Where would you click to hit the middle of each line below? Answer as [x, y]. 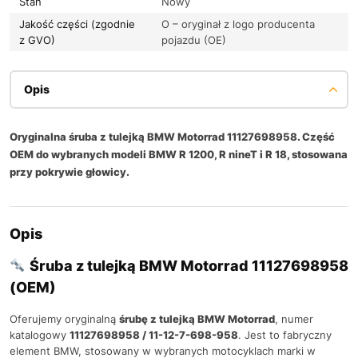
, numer [294, 318]
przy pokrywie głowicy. [70, 171]
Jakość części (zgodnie [77, 24]
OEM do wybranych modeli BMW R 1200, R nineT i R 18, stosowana [179, 154]
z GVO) [37, 40]
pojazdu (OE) [194, 40]
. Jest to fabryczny [285, 334]
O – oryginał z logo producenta [238, 24]
